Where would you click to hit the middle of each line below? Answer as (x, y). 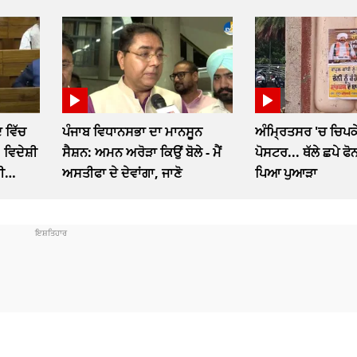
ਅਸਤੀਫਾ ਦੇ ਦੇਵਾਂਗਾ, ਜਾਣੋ (122, 173)
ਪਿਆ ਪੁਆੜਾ (286, 173)
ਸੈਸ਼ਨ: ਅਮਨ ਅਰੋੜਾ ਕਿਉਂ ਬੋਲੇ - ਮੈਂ (142, 152)
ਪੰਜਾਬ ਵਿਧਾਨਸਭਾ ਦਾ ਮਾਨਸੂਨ (133, 131)
